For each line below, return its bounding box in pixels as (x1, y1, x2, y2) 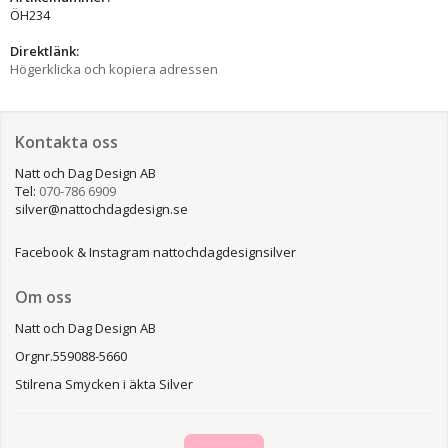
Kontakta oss (15, 130, 118, 153)
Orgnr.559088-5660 (15, 346, 127, 365)
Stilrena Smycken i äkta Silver (15, 374, 193, 393)
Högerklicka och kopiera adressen (10, 59, 218, 78)
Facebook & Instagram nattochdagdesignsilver (15, 242, 296, 261)
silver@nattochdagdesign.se (15, 199, 188, 218)
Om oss (15, 285, 72, 308)
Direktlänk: (10, 41, 79, 60)
